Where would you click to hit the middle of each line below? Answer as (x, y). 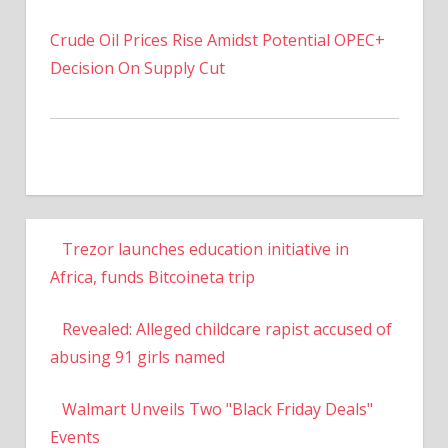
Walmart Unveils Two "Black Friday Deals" (217, 408)
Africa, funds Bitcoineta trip (152, 276)
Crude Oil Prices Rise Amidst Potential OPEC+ (217, 39)
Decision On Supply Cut (137, 67)
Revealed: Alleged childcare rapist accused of (226, 328)
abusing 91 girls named (137, 356)
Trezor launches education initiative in (205, 248)
